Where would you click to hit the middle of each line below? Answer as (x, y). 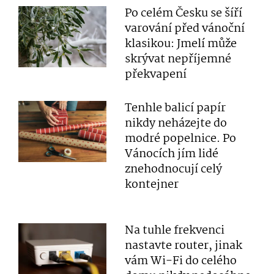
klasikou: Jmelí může (181, 44)
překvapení (156, 75)
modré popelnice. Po (181, 139)
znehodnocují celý (174, 169)
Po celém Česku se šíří (184, 13)
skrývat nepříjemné (178, 59)
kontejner (152, 185)
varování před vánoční (185, 29)
